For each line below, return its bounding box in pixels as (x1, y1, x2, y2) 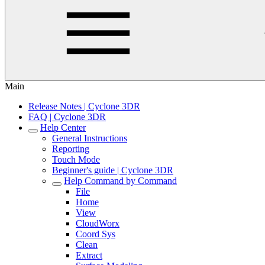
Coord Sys (76, 229, 115, 239)
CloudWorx (76, 218, 119, 228)
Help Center (40, 122, 86, 132)
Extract (76, 250, 102, 260)
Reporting (52, 144, 89, 154)
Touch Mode (52, 154, 100, 164)
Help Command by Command (64, 176, 177, 186)
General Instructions (52, 133, 127, 143)
